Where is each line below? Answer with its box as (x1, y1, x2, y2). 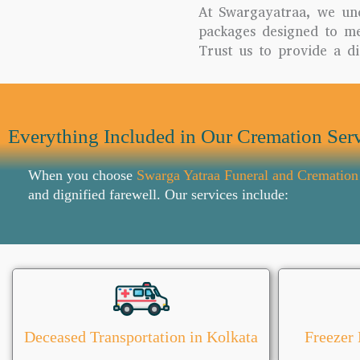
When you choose (28, 167, 137, 183)
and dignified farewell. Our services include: (28, 186, 288, 202)
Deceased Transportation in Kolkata (24, 328, 258, 346)
